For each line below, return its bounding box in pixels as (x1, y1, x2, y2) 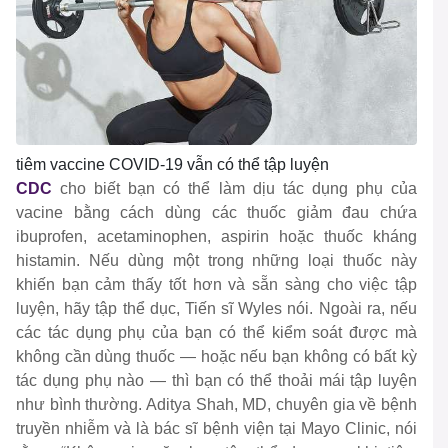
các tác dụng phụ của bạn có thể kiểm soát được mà (16, 324, 417, 342)
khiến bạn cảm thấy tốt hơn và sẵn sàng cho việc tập (16, 276, 417, 294)
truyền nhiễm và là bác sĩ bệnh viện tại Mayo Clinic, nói (16, 420, 417, 438)
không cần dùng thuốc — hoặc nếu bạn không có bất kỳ (16, 348, 417, 366)
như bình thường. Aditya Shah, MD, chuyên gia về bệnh (16, 396, 417, 414)
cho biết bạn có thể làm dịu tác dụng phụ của (60, 180, 418, 198)
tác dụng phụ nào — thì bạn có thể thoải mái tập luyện (16, 372, 417, 390)
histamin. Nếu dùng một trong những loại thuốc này (16, 252, 417, 270)
